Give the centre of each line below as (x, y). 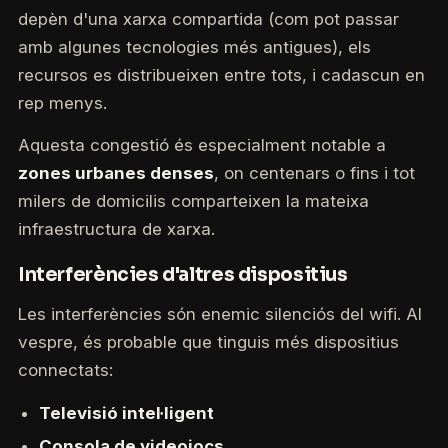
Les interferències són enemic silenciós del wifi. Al (219, 314)
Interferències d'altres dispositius (182, 274)
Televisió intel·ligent (126, 412)
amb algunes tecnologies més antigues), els (194, 46)
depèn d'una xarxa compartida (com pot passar (208, 18)
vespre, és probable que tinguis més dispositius (208, 342)
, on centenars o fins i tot (314, 173)
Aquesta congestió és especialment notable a (201, 145)
